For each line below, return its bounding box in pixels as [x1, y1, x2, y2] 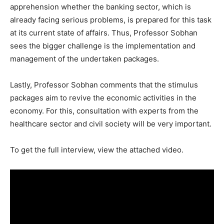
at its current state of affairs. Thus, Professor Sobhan [10, 27, 197, 37]
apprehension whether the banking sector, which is [10, 1, 191, 11]
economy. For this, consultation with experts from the [10, 105, 198, 115]
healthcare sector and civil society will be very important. [10, 118, 211, 128]
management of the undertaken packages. [10, 53, 159, 63]
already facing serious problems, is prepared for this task [10, 14, 211, 24]
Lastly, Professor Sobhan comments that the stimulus [10, 79, 198, 89]
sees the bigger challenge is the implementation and [10, 40, 195, 50]
